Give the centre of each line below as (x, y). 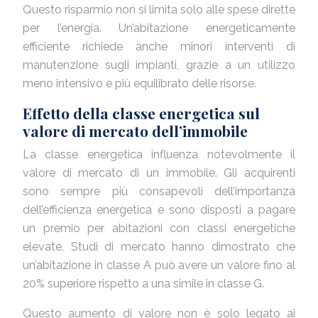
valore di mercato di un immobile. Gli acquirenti (159, 173)
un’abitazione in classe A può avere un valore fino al (159, 265)
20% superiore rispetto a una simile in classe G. (143, 284)
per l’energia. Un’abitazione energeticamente (159, 28)
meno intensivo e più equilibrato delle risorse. (139, 83)
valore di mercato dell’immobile (135, 131)
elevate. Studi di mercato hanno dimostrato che (159, 247)
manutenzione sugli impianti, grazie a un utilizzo (159, 65)
